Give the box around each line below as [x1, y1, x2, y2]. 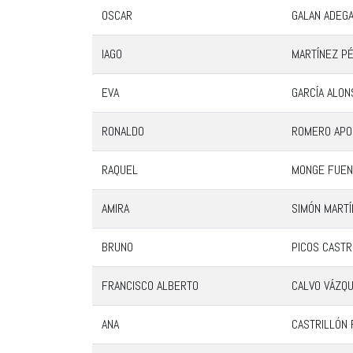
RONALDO [102, 123, 144, 139]
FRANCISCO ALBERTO [102, 277, 199, 294]
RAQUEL [102, 162, 138, 178]
